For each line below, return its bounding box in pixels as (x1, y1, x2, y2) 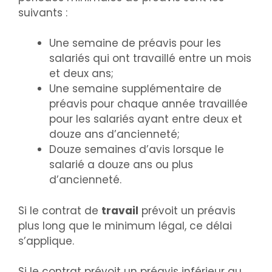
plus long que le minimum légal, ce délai (18, 218, 232, 233)
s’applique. (18, 233, 74, 248)
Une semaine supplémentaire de (49, 81, 222, 97)
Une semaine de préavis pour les (49, 36, 221, 51)
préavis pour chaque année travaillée (49, 97, 248, 112)
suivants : (18, 5, 67, 20)
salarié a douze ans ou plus (49, 157, 193, 172)
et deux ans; (49, 66, 114, 81)
